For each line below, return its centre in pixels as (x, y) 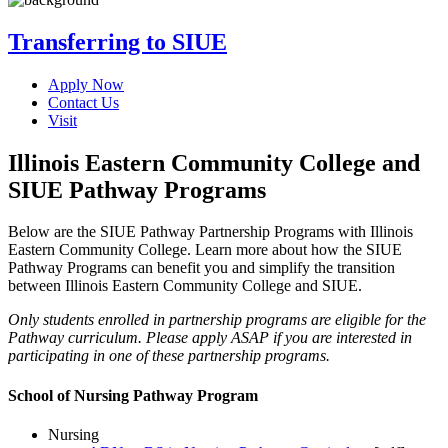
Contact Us (83, 102)
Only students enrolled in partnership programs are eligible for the (217, 320)
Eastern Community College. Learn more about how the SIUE (205, 250)
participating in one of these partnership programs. (169, 356)
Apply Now (86, 84)
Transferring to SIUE (117, 41)
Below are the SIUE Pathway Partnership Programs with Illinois (210, 232)
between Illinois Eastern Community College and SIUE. (185, 286)
